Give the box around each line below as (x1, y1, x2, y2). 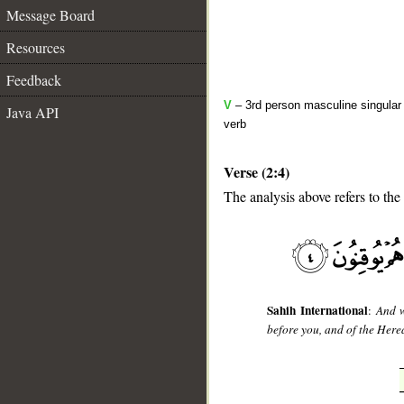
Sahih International (267, 301, 368, 320)
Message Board (6, 5, 95, 24)
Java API (6, 103, 59, 122)
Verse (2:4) (224, 161, 289, 182)
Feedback (6, 70, 61, 89)
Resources (6, 38, 65, 57)
